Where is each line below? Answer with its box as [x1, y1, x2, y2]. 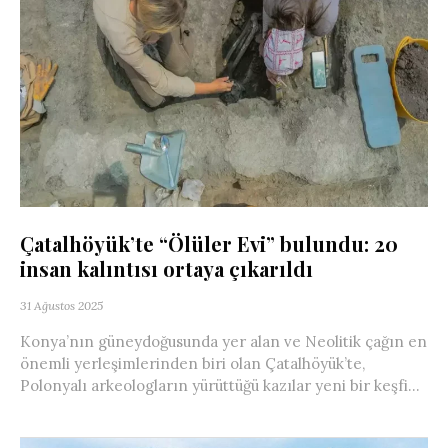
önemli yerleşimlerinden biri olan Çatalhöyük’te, [20, 353, 365, 373]
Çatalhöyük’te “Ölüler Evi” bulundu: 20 [20, 229, 398, 257]
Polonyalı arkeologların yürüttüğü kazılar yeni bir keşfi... [20, 375, 420, 395]
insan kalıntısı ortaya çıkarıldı [20, 254, 313, 282]
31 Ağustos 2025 [20, 297, 103, 313]
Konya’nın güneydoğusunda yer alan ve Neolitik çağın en [20, 331, 427, 351]
